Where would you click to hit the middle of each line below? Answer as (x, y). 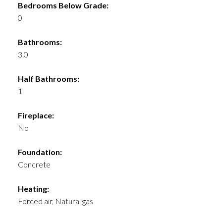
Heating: (33, 189)
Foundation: (40, 152)
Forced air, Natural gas (55, 201)
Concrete (34, 165)
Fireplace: (36, 115)
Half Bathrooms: (48, 79)
